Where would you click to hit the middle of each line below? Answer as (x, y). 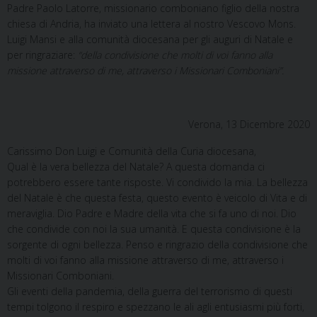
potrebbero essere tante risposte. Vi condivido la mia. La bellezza (157, 183)
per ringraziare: (42, 55)
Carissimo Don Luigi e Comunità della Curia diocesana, (132, 151)
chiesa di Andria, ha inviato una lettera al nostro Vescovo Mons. (151, 24)
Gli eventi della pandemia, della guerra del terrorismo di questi (150, 292)
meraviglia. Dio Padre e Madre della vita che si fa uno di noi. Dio (152, 214)
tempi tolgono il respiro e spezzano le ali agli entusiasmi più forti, (156, 307)
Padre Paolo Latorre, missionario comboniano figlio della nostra (153, 8)
